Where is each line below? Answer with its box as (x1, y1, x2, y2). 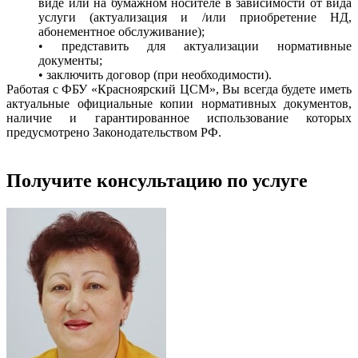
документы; (38, 53, 102, 67)
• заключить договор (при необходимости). (38, 67, 272, 82)
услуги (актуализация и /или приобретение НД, (38, 10, 352, 24)
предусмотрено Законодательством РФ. (6, 125, 221, 139)
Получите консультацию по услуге (6, 169, 308, 191)
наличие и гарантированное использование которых (6, 110, 352, 125)
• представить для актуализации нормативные (38, 38, 352, 53)
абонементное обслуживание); (38, 24, 205, 38)
